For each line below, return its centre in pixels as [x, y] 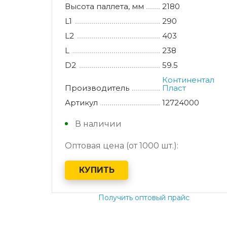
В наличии [98, 124]
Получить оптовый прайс [144, 197]
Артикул [81, 102]
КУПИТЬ [97, 170]
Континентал [188, 80]
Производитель [97, 88]
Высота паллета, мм [104, 6]
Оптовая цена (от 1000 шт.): [122, 145]
